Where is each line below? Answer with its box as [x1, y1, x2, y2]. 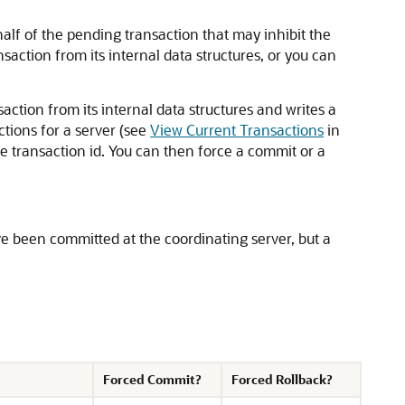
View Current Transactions [150, 120, 324, 139]
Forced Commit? [103, 371, 201, 388]
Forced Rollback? [231, 371, 332, 388]
